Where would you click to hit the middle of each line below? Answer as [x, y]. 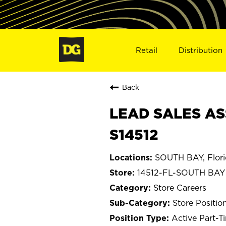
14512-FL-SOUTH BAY [181, 172]
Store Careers [180, 187]
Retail [146, 50]
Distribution [201, 50]
